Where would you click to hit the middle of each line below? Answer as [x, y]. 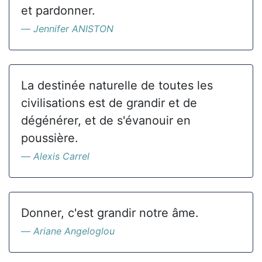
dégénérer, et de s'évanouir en [106, 120]
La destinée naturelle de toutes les [117, 85]
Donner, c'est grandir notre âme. [110, 213]
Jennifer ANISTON [73, 29]
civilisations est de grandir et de [109, 103]
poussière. [50, 138]
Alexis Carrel [61, 156]
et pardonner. [58, 11]
